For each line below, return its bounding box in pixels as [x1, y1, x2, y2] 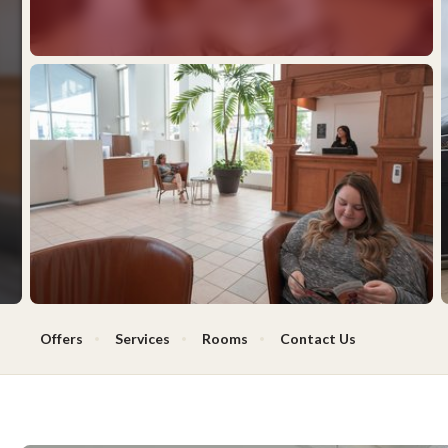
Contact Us [280, 329, 356, 347]
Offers [40, 329, 83, 347]
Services [115, 329, 170, 347]
